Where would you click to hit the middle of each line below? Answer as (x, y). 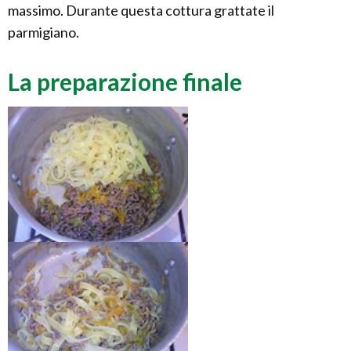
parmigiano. (43, 33)
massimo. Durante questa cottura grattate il (141, 11)
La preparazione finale (125, 82)
